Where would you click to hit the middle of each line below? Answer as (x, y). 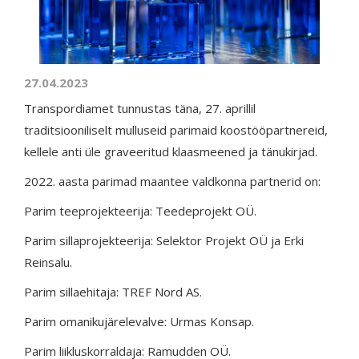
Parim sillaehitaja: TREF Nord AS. (113, 292)
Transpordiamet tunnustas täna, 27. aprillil (140, 108)
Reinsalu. (48, 262)
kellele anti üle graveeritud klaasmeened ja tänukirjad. (171, 151)
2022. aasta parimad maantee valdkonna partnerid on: (172, 181)
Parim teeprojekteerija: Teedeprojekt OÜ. (140, 211)
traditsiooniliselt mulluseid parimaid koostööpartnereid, (176, 130)
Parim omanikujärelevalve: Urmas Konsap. (139, 321)
